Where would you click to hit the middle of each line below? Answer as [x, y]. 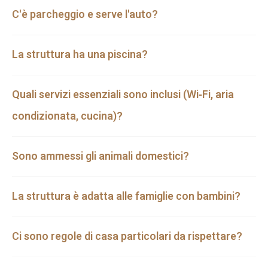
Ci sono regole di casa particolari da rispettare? [127, 237]
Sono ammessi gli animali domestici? [100, 157]
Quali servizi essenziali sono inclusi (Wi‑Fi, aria [123, 95]
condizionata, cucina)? [67, 117]
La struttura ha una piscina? [80, 55]
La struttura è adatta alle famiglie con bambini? [126, 197]
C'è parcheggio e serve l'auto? [85, 15]
